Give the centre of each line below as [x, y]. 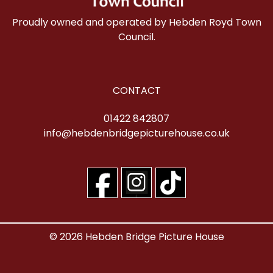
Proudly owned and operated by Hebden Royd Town [136, 23]
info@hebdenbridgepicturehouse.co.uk [136, 133]
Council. [136, 37]
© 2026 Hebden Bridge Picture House [136, 236]
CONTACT [136, 91]
